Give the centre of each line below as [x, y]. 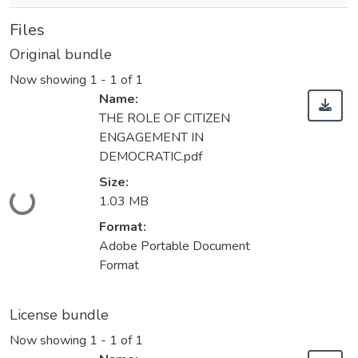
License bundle [59, 315]
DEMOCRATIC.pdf [151, 157]
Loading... [38, 204]
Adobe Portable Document [175, 247]
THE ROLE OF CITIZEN [165, 119]
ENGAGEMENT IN [151, 138]
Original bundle [61, 54]
